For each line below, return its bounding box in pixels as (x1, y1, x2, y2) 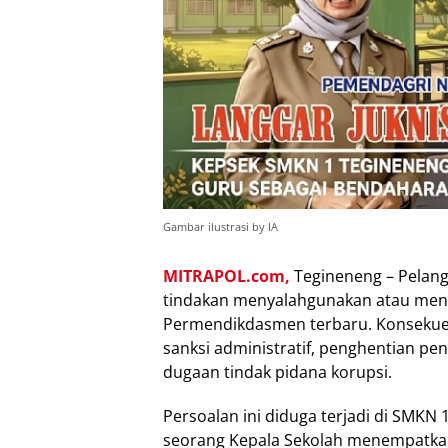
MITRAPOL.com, (163, 265, 290, 288)
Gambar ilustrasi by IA (163, 219, 278, 235)
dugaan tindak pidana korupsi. (163, 361, 392, 384)
